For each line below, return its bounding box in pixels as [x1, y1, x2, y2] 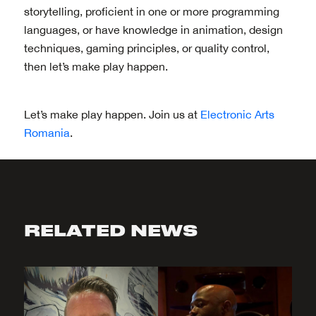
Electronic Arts [200, 107, 274, 121]
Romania [23, 126, 70, 139]
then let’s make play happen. [23, 59, 168, 73]
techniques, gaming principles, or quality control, [23, 41, 269, 54]
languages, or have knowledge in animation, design [23, 23, 283, 36]
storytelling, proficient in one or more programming [23, 4, 279, 18]
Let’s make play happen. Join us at [23, 107, 200, 121]
